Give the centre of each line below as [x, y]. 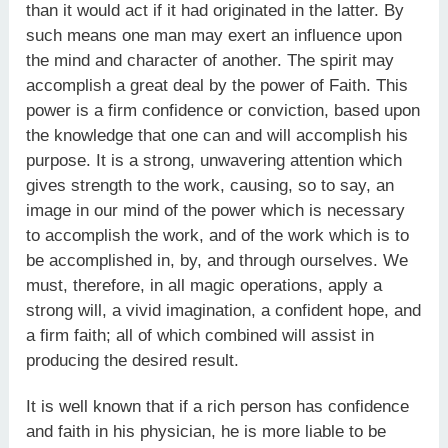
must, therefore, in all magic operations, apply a [204, 285]
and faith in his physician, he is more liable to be [206, 431]
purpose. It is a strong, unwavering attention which [214, 160]
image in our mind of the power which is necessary [216, 210]
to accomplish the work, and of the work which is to [218, 235]
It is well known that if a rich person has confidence [218, 406]
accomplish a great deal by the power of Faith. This [217, 85]
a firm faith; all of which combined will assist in [200, 335]
